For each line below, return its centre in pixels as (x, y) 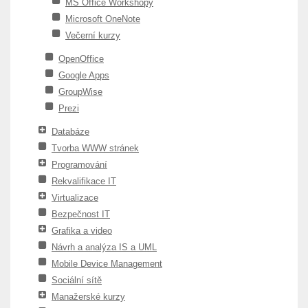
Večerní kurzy (93, 35)
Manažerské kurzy (88, 297)
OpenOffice (81, 59)
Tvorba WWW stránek (95, 148)
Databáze (70, 132)
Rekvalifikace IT (84, 181)
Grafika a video (82, 231)
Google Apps (84, 75)
